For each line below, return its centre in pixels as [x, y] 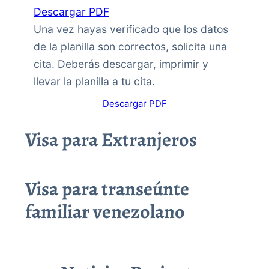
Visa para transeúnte [107, 188]
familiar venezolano [105, 211]
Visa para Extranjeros [111, 139]
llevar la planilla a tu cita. [94, 81]
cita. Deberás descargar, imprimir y [121, 64]
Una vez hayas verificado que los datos [131, 29]
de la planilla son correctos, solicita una [130, 46]
